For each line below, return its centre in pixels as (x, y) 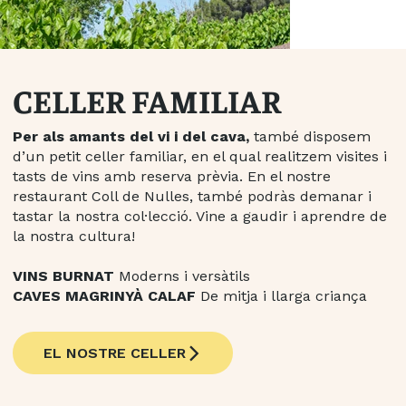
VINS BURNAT (63, 276)
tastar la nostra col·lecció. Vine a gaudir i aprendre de (199, 217)
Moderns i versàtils (182, 276)
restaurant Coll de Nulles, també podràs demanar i (192, 197)
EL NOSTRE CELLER (115, 353)
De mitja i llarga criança (281, 296)
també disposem (312, 137)
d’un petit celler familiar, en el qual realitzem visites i (199, 157)
